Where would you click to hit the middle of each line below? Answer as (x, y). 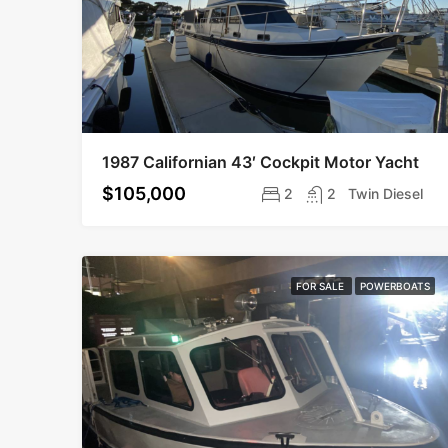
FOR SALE (322, 286)
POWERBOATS (395, 286)
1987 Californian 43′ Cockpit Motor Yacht (260, 162)
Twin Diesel (386, 193)
